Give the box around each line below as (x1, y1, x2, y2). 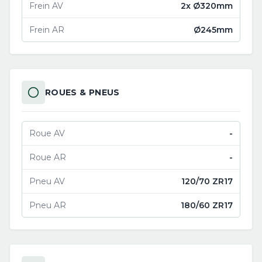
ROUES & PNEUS (45, 87, 120, 98)
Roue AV (29, 128, 65, 139)
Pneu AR (29, 200, 66, 211)
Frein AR (29, 25, 64, 35)
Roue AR (29, 152, 66, 163)
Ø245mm (194, 25, 233, 35)
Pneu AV (29, 176, 65, 187)
